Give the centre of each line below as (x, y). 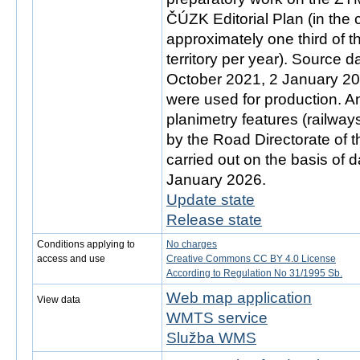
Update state (211, 200)
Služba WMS (211, 338)
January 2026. (216, 180)
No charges (192, 244)
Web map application (239, 298)
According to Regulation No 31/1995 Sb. (254, 273)
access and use (71, 259)
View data (59, 300)
